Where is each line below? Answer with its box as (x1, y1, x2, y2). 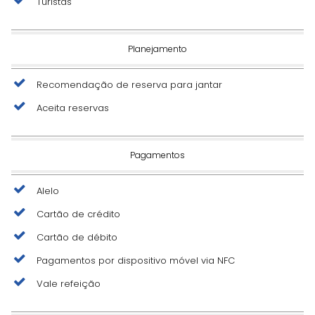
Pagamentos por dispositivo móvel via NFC (37, 253, 235, 267)
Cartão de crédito (37, 207, 120, 221)
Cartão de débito (37, 230, 117, 244)
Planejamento (128, 42, 187, 55)
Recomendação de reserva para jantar (37, 77, 222, 91)
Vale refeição (37, 276, 101, 290)
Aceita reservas (37, 101, 109, 115)
